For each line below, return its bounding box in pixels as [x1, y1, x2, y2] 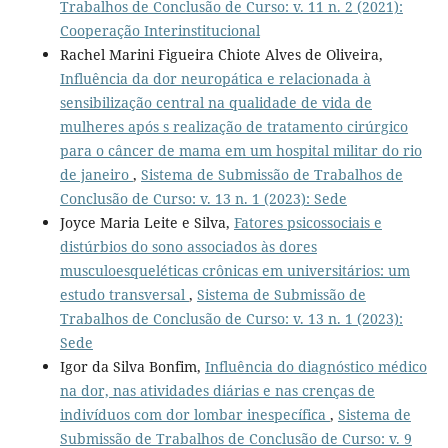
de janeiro [59, 164, 133, 184]
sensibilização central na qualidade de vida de [59, 92, 372, 112]
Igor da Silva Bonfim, [59, 356, 205, 376]
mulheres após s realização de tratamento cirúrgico [59, 116, 408, 136]
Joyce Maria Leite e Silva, [59, 212, 234, 232]
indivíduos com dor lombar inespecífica [59, 404, 330, 424]
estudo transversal [59, 284, 189, 304]
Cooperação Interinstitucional [59, 20, 260, 40]
